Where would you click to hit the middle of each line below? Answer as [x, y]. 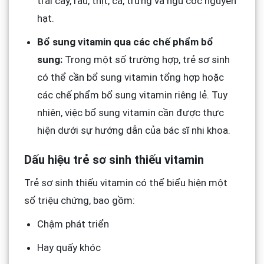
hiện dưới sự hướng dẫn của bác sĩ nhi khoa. [133, 131]
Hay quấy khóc [69, 247]
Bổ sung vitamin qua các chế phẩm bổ [125, 42]
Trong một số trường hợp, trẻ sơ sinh [146, 60]
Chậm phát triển [73, 224]
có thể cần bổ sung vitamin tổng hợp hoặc [130, 77]
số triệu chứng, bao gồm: [79, 200]
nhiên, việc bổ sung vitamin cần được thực [130, 113]
